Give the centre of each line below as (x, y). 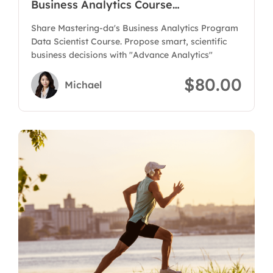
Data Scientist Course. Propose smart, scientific (129, 41)
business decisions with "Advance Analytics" (122, 55)
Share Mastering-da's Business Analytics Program (135, 28)
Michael (83, 84)
